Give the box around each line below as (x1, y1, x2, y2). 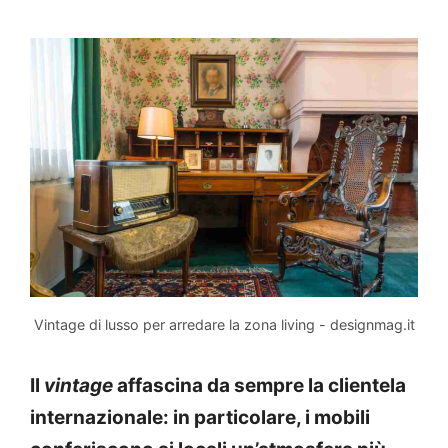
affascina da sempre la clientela (113, 373, 406, 397)
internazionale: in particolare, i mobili (30, 405, 370, 429)
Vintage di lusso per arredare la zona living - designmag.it (33, 315, 415, 333)
